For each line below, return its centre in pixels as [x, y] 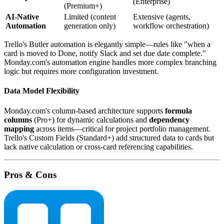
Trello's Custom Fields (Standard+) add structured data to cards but [109, 137]
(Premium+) [83, 6]
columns [18, 119]
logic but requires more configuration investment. [81, 71]
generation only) [90, 26]
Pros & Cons [30, 175]
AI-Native [22, 17]
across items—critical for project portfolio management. [122, 128]
